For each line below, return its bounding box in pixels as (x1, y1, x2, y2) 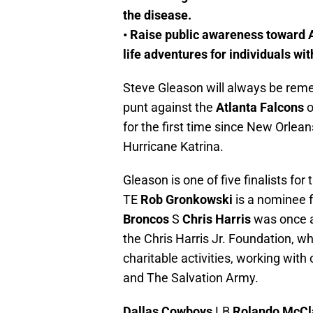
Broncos (123, 212, 169, 227)
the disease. (123, 8, 191, 23)
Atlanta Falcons (216, 100, 304, 115)
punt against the (123, 100, 216, 115)
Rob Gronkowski (140, 192, 233, 208)
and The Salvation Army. (123, 270, 259, 286)
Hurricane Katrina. (123, 139, 224, 154)
